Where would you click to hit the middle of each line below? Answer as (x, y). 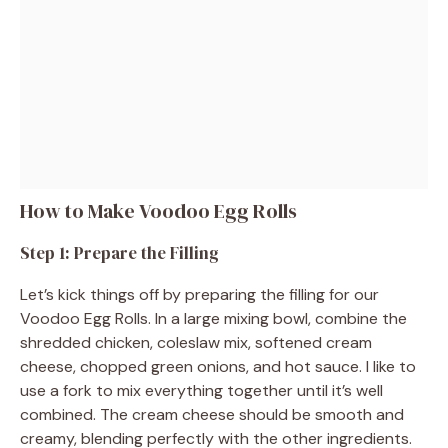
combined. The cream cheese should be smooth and (212, 414)
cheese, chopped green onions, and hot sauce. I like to (218, 366)
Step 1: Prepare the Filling (119, 252)
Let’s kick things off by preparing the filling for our (199, 294)
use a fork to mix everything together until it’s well (201, 390)
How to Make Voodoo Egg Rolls (158, 210)
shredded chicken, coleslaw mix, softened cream (196, 342)
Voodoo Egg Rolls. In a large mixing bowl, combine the (213, 318)
